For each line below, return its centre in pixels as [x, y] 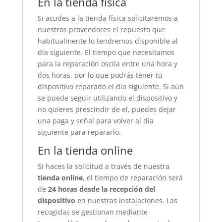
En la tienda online [85, 150]
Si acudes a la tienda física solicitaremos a [108, 18]
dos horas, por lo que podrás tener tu [100, 75]
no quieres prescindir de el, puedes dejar [107, 109]
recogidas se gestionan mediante [92, 212]
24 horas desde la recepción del [101, 189]
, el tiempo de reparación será [133, 178]
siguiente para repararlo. [79, 132]
